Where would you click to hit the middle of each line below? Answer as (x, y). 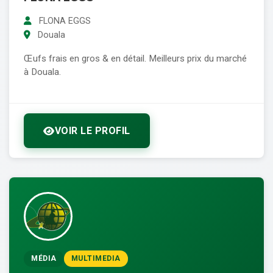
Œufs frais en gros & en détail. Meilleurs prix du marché (135, 59)
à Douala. (42, 72)
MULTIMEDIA (96, 259)
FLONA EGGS (64, 21)
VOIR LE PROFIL (92, 131)
